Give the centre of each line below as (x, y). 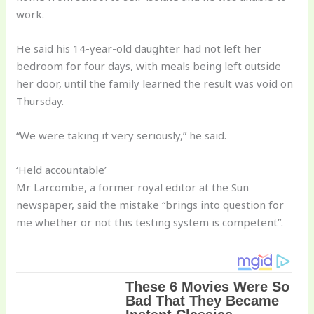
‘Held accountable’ (62, 169)
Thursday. (40, 101)
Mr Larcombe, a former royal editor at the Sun (133, 187)
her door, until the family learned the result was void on (155, 83)
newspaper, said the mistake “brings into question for (150, 204)
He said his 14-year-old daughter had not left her (139, 48)
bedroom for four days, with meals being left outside (149, 66)
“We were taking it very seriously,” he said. (122, 135)
